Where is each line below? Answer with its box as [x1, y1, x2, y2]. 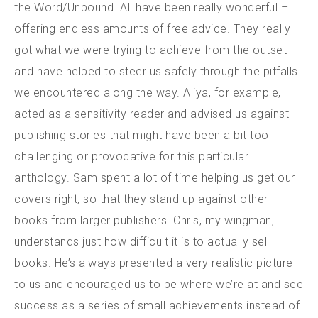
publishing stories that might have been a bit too [14, 128, 269, 142]
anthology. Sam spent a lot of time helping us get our [14, 170, 295, 185]
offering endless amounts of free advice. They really [14, 21, 290, 35]
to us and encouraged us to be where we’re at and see [14, 277, 303, 291]
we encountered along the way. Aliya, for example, [14, 85, 281, 99]
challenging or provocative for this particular [14, 149, 248, 163]
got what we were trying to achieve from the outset [14, 43, 287, 57]
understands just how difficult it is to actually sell [14, 234, 270, 248]
